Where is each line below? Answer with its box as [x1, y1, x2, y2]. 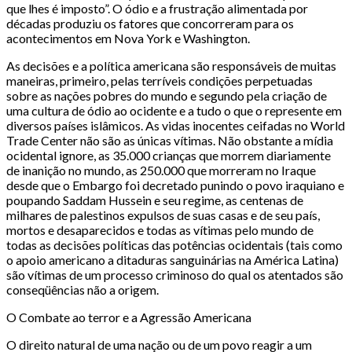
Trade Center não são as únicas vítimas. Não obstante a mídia [6, 133, 333, 148]
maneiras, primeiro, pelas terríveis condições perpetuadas [6, 73, 313, 89]
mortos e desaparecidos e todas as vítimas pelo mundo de [6, 222, 313, 238]
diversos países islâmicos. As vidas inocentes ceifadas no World [6, 118, 345, 134]
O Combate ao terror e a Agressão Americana [6, 310, 251, 325]
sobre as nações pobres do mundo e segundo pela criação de [6, 88, 327, 104]
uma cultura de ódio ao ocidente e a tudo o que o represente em [6, 103, 342, 119]
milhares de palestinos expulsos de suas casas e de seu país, [6, 207, 320, 223]
